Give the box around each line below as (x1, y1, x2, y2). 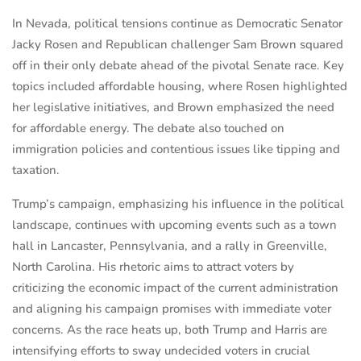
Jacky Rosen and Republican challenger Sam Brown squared (12, 36, 343, 53)
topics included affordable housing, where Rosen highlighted (12, 78, 347, 95)
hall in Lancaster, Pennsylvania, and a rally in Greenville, (12, 238, 327, 255)
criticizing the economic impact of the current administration (12, 280, 338, 297)
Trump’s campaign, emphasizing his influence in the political (12, 196, 344, 213)
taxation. (12, 162, 60, 179)
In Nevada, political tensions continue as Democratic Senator (12, 15, 342, 32)
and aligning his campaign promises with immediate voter (12, 301, 331, 317)
